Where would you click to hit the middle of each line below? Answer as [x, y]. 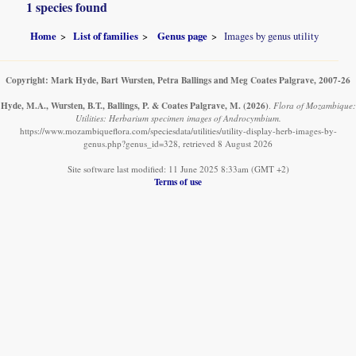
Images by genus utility [272, 35]
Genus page [183, 35]
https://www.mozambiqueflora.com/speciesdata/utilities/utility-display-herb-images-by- [178, 130]
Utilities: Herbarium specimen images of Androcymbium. [178, 118]
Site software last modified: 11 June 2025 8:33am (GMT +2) [178, 168]
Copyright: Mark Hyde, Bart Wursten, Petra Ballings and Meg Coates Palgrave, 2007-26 [178, 79]
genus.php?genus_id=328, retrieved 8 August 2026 [178, 143]
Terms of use [178, 181]
